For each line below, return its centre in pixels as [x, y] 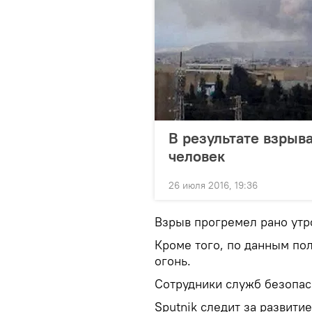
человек [197, 156]
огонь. [173, 261]
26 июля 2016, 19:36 [213, 185]
